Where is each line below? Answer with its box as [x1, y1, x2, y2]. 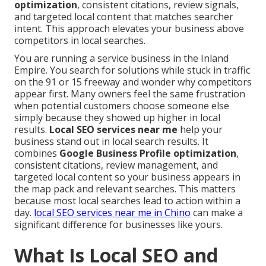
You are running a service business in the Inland [14, 52, 229, 65]
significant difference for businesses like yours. [14, 218, 223, 232]
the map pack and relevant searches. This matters [14, 182, 236, 196]
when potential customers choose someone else [14, 99, 229, 113]
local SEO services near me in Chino [34, 206, 191, 220]
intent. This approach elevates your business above [14, 22, 244, 36]
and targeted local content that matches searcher [14, 10, 233, 24]
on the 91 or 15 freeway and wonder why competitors [14, 75, 252, 89]
